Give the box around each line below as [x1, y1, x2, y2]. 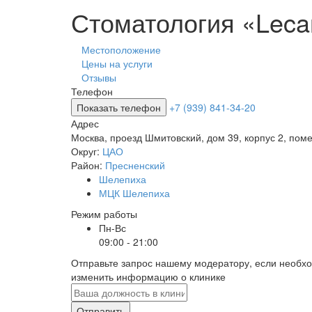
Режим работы [71, 207, 137, 221]
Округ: [71, 144, 102, 158]
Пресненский [105, 158, 165, 172]
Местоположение [81, 42, 161, 56]
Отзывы [81, 70, 116, 84]
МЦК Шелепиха [99, 186, 170, 200]
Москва [71, 130, 104, 144]
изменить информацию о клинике [71, 270, 226, 283]
